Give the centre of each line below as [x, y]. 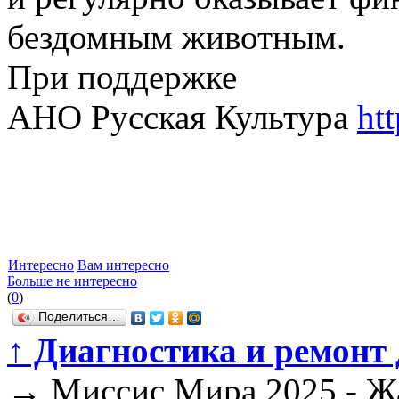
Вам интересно [123, 265]
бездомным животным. [176, 37]
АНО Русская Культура [182, 118]
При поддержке [122, 77]
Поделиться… [79, 317]
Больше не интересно [72, 281]
